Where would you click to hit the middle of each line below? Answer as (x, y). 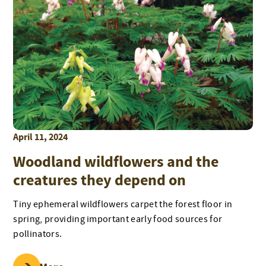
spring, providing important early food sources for (118, 219)
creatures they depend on (100, 181)
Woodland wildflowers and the (116, 163)
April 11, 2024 (41, 137)
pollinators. (38, 234)
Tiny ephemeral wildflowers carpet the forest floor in (123, 205)
